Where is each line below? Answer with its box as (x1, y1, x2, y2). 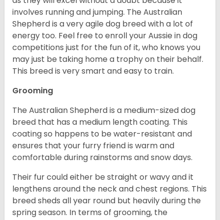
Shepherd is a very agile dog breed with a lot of (12, 18, 193, 30)
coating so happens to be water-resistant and (12, 128, 192, 140)
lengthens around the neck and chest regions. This (12, 183, 207, 195)
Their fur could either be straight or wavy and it (12, 171, 193, 183)
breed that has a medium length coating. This (12, 116, 188, 128)
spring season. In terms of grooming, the (12, 207, 167, 219)
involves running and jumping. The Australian (12, 6, 182, 18)
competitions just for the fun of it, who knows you (12, 42, 200, 54)
